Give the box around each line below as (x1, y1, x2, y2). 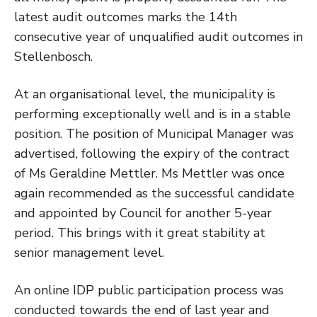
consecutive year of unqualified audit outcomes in (14, 28, 303, 45)
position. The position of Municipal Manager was (14, 125, 294, 142)
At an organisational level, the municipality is (14, 85, 275, 103)
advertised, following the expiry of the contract (14, 144, 289, 162)
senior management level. (14, 243, 164, 261)
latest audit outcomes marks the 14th (14, 8, 237, 25)
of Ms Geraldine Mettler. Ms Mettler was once (14, 164, 284, 182)
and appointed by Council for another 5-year (14, 204, 272, 221)
